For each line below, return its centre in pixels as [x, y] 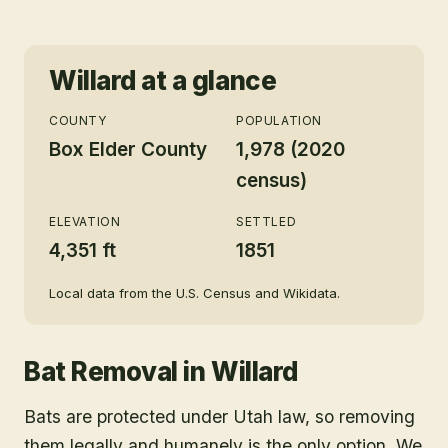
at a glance [206, 81]
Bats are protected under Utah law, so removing [219, 417]
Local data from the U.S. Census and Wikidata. [194, 293]
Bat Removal [101, 372]
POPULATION [279, 121]
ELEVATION [85, 222]
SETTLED [266, 222]
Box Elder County [128, 150]
